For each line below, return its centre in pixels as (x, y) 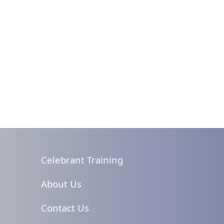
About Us (61, 184)
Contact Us (65, 208)
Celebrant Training (82, 160)
